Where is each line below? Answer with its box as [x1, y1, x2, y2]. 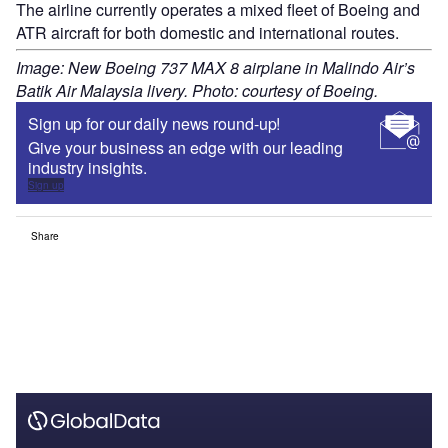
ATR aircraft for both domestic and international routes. [16, 20, 399, 44]
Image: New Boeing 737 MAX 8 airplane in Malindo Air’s [16, 55, 415, 79]
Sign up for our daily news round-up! [28, 111, 281, 135]
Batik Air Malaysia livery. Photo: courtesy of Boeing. [16, 78, 378, 102]
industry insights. [28, 155, 147, 179]
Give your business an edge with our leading [28, 135, 343, 159]
